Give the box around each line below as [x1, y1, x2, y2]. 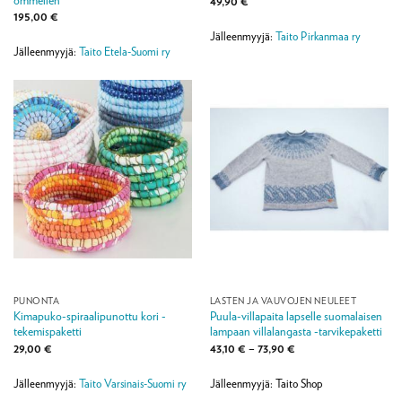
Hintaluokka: [293, 339, 355, 354]
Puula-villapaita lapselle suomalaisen [209, 309, 382, 324]
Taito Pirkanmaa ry [275, 30, 361, 44]
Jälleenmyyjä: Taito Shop [209, 376, 323, 390]
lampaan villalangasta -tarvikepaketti [209, 324, 382, 339]
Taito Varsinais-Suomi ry [78, 376, 187, 390]
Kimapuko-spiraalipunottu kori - [13, 309, 166, 324]
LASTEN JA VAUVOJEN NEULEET [209, 295, 357, 307]
